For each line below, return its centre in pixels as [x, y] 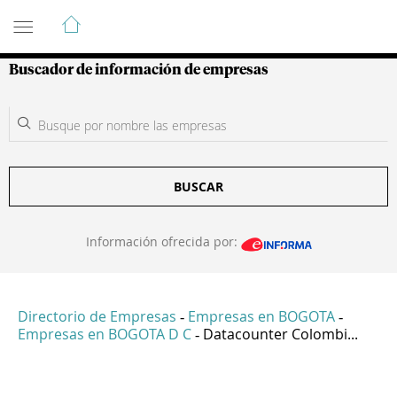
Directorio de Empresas [97, 317]
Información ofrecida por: [163, 241]
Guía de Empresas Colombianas [168, 17]
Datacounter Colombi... [280, 335]
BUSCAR [198, 187]
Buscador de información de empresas [139, 70]
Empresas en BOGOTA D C [105, 335]
